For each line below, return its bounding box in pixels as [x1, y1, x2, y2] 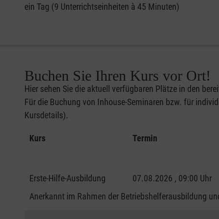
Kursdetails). [24, 109, 68, 120]
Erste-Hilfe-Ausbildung [29, 173, 106, 183]
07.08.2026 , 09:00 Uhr [132, 173, 212, 183]
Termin [132, 132, 157, 143]
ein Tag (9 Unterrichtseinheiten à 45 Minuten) [24, 1, 179, 12]
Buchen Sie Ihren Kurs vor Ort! [24, 67, 211, 84]
